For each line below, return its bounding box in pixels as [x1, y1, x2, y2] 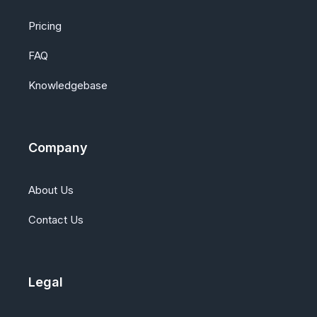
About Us [28, 183, 74, 197]
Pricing [28, 19, 62, 33]
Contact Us [28, 213, 83, 227]
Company [28, 140, 88, 156]
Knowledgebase [28, 79, 108, 93]
